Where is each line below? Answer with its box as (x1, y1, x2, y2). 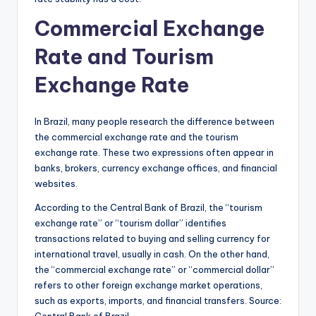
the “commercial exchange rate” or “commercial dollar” (35, 263, 274, 275)
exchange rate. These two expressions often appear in (35, 146, 274, 158)
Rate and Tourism (35, 43, 214, 70)
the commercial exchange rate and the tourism (35, 130, 238, 142)
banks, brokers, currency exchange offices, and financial (35, 162, 277, 174)
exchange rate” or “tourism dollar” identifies (35, 217, 226, 229)
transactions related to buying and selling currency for (35, 232, 270, 244)
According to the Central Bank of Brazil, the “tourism (35, 201, 262, 213)
